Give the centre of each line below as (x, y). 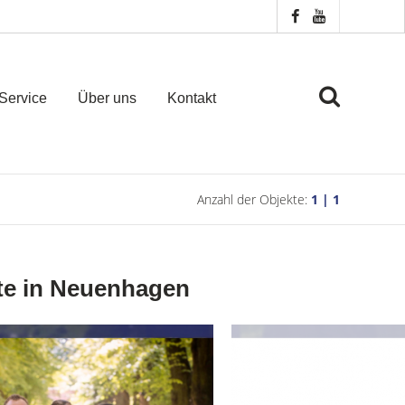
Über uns (107, 98)
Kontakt (191, 98)
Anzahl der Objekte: (254, 199)
